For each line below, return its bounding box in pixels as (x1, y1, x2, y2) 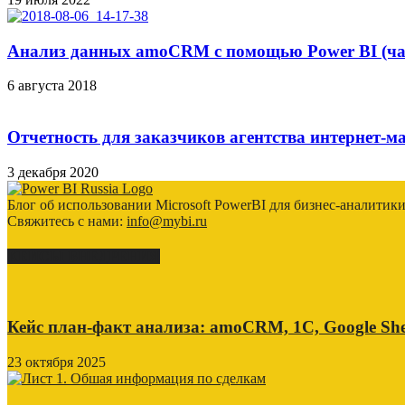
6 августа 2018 (7, 78, 97, 94)
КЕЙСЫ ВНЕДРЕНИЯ (7, 249, 160, 265)
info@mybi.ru (127, 212, 207, 229)
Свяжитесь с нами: (7, 212, 127, 229)
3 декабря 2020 (7, 164, 99, 180)
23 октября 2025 (7, 353, 106, 370)
